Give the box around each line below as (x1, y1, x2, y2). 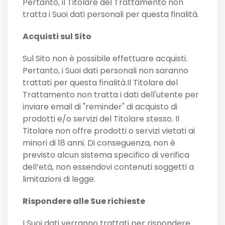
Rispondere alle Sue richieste (23, 195, 145, 207)
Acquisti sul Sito (23, 31, 91, 43)
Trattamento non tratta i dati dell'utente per (23, 89, 199, 101)
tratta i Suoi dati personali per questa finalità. (23, 9, 199, 21)
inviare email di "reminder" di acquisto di (23, 101, 177, 113)
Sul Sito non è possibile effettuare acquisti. (23, 53, 187, 65)
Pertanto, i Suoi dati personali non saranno (23, 65, 188, 77)
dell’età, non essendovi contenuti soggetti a (23, 161, 194, 173)
